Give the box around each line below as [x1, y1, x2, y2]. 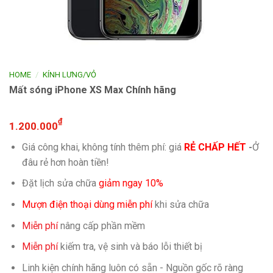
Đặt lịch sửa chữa [21, 177, 99, 190]
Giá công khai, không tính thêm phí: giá [21, 141, 182, 153]
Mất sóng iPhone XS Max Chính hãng [9, 83, 176, 96]
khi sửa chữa [152, 198, 209, 210]
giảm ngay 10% [98, 177, 163, 190]
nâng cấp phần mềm [57, 219, 145, 232]
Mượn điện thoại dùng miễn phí [21, 198, 152, 210]
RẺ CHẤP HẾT [183, 141, 249, 153]
